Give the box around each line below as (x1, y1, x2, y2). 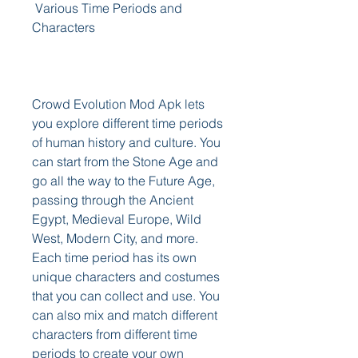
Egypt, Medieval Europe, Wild (32, 211, 201, 227)
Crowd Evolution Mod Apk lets (32, 96, 205, 112)
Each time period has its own (32, 249, 197, 265)
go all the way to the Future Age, (32, 173, 215, 189)
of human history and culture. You (32, 134, 221, 150)
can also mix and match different (32, 307, 217, 323)
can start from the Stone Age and (32, 153, 218, 169)
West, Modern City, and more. (32, 230, 198, 246)
